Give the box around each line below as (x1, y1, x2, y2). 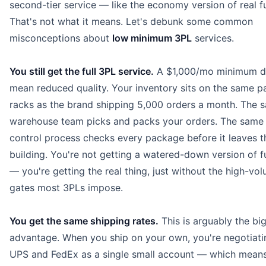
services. (192, 31, 234, 44)
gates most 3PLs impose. (9, 181, 123, 194)
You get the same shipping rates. (9, 214, 159, 227)
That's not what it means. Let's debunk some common (9, 15, 253, 27)
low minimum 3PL (112, 31, 192, 44)
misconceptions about (9, 31, 112, 44)
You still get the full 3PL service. (9, 65, 154, 77)
